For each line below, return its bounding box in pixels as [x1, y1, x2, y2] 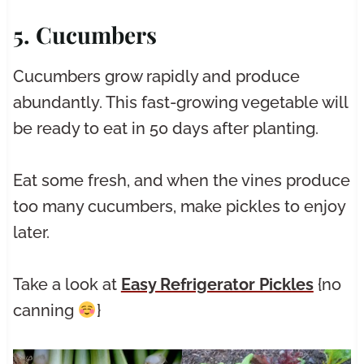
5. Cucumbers [12, 19, 157, 50]
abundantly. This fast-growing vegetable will [12, 92, 348, 112]
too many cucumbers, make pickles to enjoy [12, 196, 345, 216]
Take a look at [12, 274, 121, 294]
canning [12, 300, 78, 320]
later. [12, 222, 50, 242]
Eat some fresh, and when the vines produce [12, 170, 350, 190]
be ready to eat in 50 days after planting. [12, 118, 318, 138]
